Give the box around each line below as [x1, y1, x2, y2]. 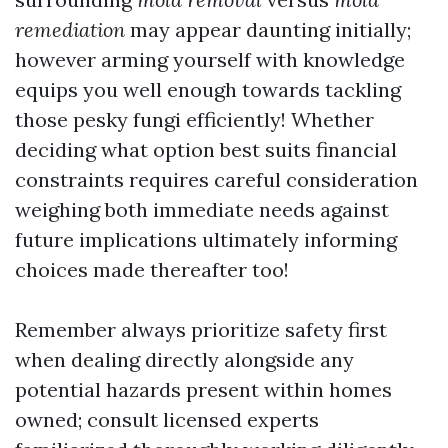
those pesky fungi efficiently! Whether [15, 106, 374, 132]
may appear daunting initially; [125, 16, 411, 42]
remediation [15, 16, 125, 42]
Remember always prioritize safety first [15, 316, 387, 342]
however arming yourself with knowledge [15, 46, 405, 72]
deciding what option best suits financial [15, 136, 397, 162]
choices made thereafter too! [15, 256, 289, 282]
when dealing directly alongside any [15, 346, 354, 372]
